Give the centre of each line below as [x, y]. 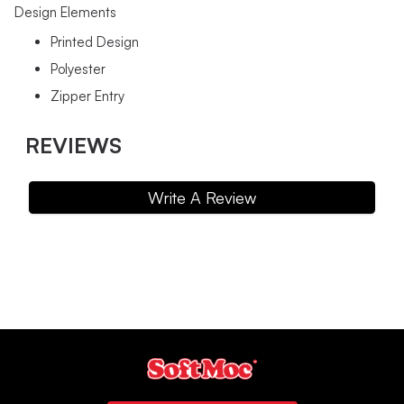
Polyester [78, 69]
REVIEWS [73, 146]
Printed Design [95, 42]
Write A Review [202, 198]
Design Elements [65, 13]
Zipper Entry [87, 96]
